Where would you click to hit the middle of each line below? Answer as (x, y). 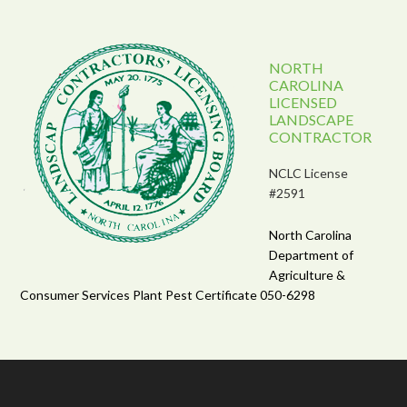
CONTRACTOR (321, 136)
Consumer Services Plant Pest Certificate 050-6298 (168, 294)
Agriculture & (308, 274)
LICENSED (303, 102)
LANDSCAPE (312, 119)
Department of (312, 254)
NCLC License (309, 173)
